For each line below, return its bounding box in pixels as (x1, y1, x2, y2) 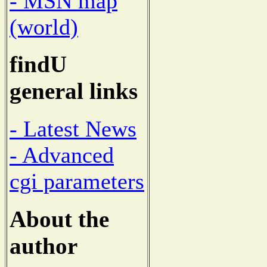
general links (10, 78, 138, 104)
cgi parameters (10, 169, 144, 194)
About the (10, 206, 109, 232)
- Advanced (10, 142, 114, 168)
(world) (10, 14, 78, 39)
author (10, 232, 77, 259)
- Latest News (10, 116, 136, 142)
